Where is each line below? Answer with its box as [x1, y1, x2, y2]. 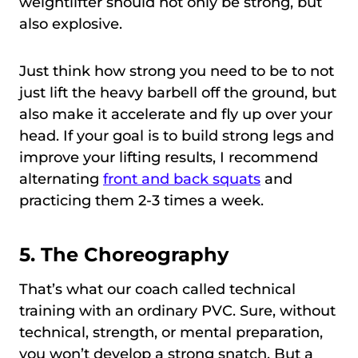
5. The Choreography [19, 242, 229, 266]
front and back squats [103, 169, 261, 188]
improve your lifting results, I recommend [19, 148, 318, 166]
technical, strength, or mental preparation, [19, 323, 323, 341]
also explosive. [19, 14, 122, 33]
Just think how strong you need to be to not [19, 62, 334, 80]
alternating [19, 169, 103, 188]
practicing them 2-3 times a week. [19, 191, 264, 209]
